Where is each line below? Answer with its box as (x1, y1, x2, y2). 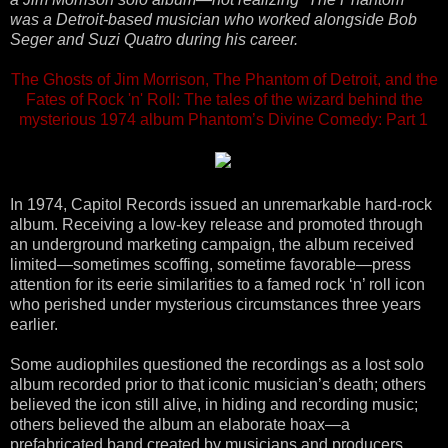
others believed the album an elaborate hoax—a (10, 415, 350, 433)
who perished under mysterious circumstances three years (10, 295, 421, 313)
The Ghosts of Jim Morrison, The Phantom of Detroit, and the (10, 70, 438, 88)
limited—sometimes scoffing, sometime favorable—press (10, 255, 411, 273)
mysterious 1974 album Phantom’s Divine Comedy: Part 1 (18, 110, 428, 128)
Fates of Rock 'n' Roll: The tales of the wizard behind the (25, 90, 423, 108)
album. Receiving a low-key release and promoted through (10, 215, 423, 233)
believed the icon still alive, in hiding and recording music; (10, 395, 418, 413)
